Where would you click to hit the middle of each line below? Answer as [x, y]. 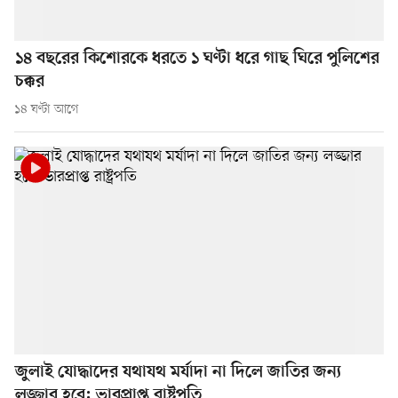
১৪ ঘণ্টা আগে [47, 110]
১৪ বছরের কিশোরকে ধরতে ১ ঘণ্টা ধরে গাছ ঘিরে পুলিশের [197, 60]
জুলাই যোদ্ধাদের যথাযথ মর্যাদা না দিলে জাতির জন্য [178, 373]
